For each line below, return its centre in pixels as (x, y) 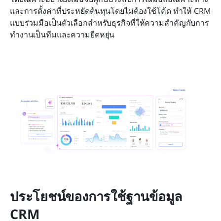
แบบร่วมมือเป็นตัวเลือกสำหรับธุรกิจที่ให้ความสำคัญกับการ (110, 22)
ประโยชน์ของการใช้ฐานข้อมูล (96, 196)
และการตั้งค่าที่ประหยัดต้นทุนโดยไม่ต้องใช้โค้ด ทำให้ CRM (110, 11)
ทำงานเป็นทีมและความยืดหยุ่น (62, 34)
